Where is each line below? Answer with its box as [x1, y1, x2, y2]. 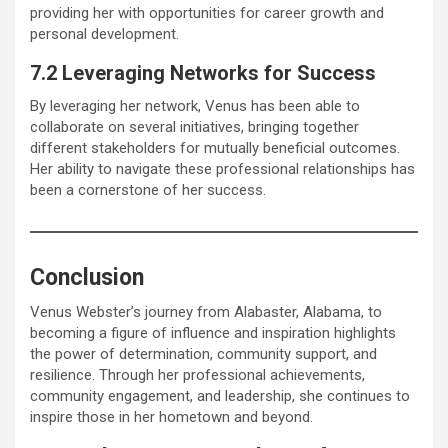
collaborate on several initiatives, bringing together [30, 117, 359, 136]
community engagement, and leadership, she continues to [30, 386, 410, 405]
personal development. [30, 24, 179, 43]
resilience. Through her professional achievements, [30, 365, 365, 384]
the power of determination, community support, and [30, 344, 377, 363]
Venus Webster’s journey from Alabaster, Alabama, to [30, 302, 382, 321]
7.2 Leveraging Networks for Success [30, 60, 376, 85]
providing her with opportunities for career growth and [30, 3, 384, 22]
